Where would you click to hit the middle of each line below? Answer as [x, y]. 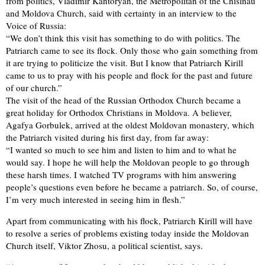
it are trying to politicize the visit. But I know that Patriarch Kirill [125, 62]
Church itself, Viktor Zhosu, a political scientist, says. [104, 245]
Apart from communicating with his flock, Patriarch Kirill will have [129, 220]
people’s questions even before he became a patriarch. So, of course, [132, 187]
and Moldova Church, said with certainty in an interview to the [121, 13]
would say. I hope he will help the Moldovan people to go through [128, 162]
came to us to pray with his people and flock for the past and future [129, 75]
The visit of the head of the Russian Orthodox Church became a [123, 100]
